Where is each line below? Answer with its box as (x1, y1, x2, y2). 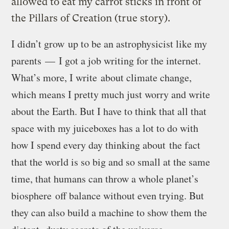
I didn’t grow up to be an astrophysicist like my (11, 37, 208, 51)
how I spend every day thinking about (11, 138, 170, 152)
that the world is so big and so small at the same (11, 155, 211, 169)
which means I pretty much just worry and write (11, 87, 211, 102)
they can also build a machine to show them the (11, 205, 208, 220)
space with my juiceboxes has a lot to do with (11, 121, 199, 135)
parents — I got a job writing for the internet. (11, 54, 201, 68)
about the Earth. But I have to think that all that (11, 104, 207, 119)
